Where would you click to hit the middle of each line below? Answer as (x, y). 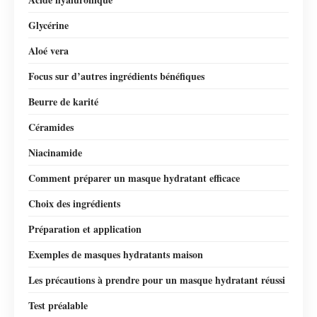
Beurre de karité (63, 101)
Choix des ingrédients (74, 203)
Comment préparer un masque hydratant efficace (134, 178)
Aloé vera (48, 50)
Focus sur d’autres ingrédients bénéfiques (116, 76)
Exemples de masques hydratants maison (116, 254)
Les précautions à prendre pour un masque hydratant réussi (157, 279)
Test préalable (58, 305)
